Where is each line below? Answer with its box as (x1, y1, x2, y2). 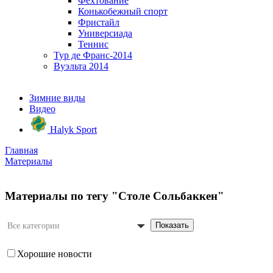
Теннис (78, 39, 108, 49)
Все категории (7, 221, 60, 231)
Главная (5, 145, 38, 155)
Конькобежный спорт (78, 6, 168, 16)
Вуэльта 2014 (54, 61, 108, 71)
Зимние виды (29, 93, 85, 103)
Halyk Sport (48, 124, 97, 135)
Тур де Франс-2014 (54, 50, 132, 60)
